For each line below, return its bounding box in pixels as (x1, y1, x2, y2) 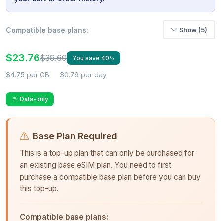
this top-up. (20, 184, 59, 193)
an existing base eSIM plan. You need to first (20, 160, 171, 170)
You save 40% (72, 54, 115, 62)
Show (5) (179, 25, 207, 34)
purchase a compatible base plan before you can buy (20, 172, 201, 182)
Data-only (19, 95, 48, 103)
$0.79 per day (60, 71, 107, 79)
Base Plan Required (33, 130, 117, 141)
